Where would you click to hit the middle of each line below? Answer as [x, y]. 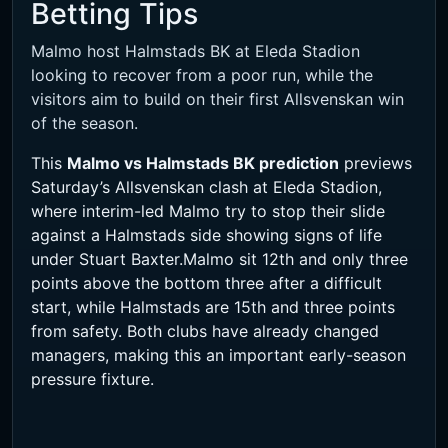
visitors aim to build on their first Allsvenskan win [217, 99]
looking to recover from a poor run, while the [202, 75]
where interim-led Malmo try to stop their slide [208, 211]
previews [375, 163]
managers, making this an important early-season [218, 355]
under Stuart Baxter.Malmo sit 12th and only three [219, 259]
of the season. [84, 123]
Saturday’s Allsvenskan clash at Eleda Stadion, [206, 187]
